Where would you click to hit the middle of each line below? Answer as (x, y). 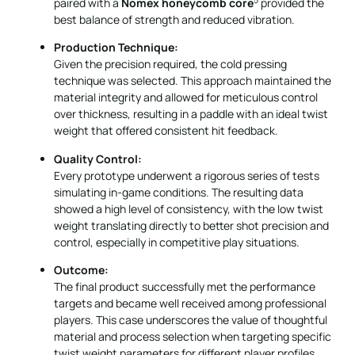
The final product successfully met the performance (185, 286)
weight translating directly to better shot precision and (191, 225)
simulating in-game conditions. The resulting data (179, 192)
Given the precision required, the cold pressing (170, 64)
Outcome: (81, 269)
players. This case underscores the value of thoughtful (191, 319)
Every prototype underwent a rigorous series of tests (187, 175)
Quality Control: (98, 158)
